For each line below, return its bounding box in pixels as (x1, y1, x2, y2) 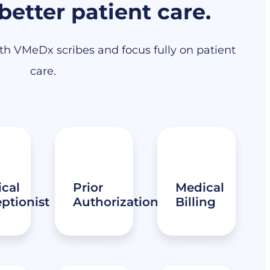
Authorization (73, 195, 159, 209)
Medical (175, 180, 225, 195)
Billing (175, 195, 216, 209)
